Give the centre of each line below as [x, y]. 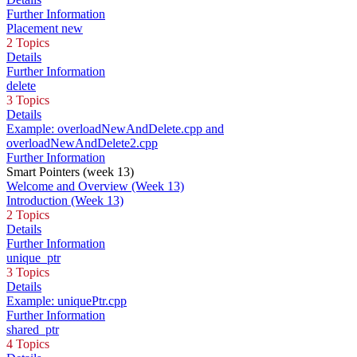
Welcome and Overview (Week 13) [95, 186]
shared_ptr [33, 330]
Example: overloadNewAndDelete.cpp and [115, 129]
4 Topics [28, 344]
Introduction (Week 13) [65, 201]
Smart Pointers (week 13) [70, 172]
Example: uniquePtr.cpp [67, 301]
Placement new [45, 29]
